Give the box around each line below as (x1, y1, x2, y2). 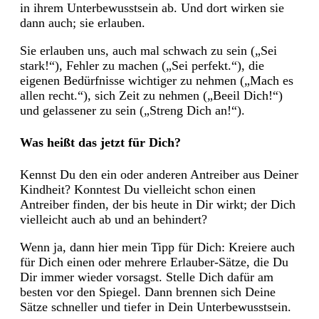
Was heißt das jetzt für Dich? (20, 135, 181, 150)
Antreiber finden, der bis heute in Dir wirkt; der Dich (20, 197, 296, 211)
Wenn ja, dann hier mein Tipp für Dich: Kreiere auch (20, 239, 295, 254)
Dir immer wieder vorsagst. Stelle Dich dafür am (20, 269, 273, 284)
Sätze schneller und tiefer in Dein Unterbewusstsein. (20, 299, 291, 314)
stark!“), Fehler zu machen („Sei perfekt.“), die (20, 58, 264, 73)
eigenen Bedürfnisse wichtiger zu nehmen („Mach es (20, 73, 293, 88)
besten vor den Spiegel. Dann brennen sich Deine (20, 284, 276, 299)
